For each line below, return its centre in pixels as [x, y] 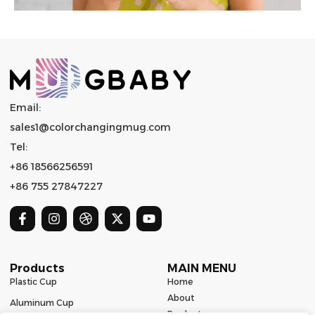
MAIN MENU [202, 269]
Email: [25, 108]
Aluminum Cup [42, 303]
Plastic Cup [33, 282]
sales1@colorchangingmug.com [90, 128]
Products [37, 269]
